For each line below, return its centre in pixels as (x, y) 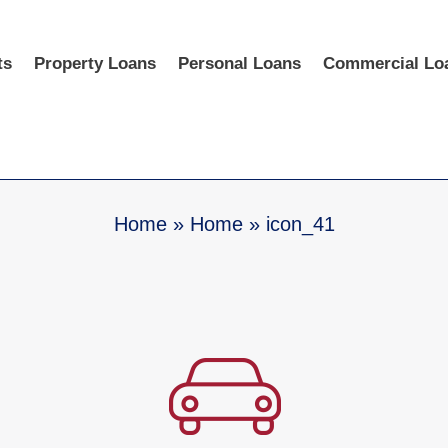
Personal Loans (239, 63)
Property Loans (95, 63)
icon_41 (300, 224)
